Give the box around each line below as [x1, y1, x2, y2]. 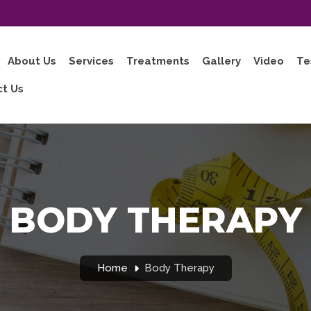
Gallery [202, 55, 241, 67]
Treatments [126, 55, 190, 67]
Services [69, 55, 114, 67]
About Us [8, 55, 56, 67]
